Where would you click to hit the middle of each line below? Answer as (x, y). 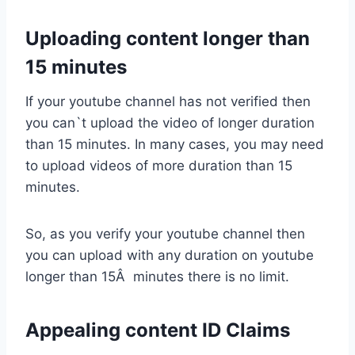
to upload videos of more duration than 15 (159, 166)
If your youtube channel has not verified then (168, 102)
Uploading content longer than (168, 39)
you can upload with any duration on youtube (170, 256)
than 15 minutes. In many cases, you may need (175, 145)
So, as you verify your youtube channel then (165, 234)
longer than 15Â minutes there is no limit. (157, 277)
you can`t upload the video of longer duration (170, 123)
